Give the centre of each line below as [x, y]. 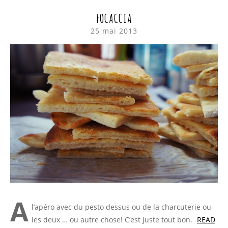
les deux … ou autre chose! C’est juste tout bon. [113, 219]
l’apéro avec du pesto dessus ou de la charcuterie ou [121, 207]
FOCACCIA [114, 19]
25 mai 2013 [114, 31]
